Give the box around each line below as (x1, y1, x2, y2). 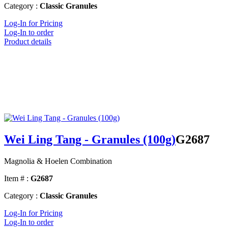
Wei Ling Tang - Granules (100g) (4, 133, 176, 147)
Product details (4, 37, 51, 46)
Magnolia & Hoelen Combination (4, 157, 112, 166)
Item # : (4, 174, 28, 183)
